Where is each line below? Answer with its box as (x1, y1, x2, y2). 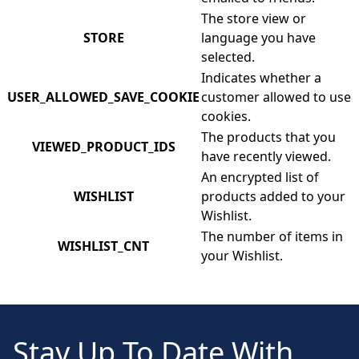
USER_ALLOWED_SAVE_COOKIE (7, 88, 200, 106)
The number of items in (201, 228, 343, 245)
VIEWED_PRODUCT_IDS (31, 138, 175, 155)
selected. (201, 48, 255, 66)
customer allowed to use (201, 88, 351, 106)
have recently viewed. (201, 147, 331, 165)
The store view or (201, 10, 306, 27)
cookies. (201, 107, 251, 125)
